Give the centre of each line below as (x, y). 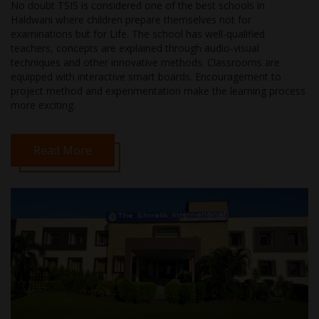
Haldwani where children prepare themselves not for (131, 20)
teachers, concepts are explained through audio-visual (135, 48)
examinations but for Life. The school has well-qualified (138, 34)
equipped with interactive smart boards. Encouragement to (146, 77)
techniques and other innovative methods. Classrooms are (145, 63)
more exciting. (43, 105)
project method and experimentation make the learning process (158, 91)
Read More (63, 151)
